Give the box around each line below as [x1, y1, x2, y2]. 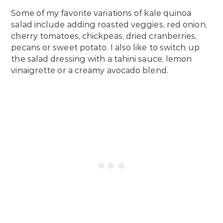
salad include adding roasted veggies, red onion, [11, 19, 207, 29]
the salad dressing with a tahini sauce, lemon [11, 54, 192, 64]
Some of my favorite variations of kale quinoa [11, 8, 192, 18]
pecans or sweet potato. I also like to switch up [11, 42, 200, 52]
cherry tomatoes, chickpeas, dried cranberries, [11, 31, 197, 41]
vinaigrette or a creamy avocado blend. [11, 65, 170, 75]
